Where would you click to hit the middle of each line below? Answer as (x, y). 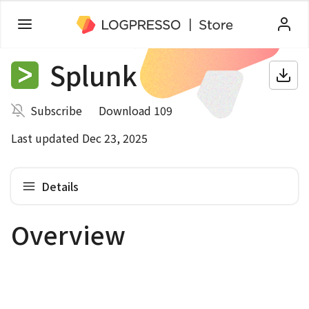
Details (60, 186)
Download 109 (136, 110)
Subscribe (56, 110)
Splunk (93, 75)
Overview (68, 234)
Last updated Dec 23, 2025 (79, 138)
